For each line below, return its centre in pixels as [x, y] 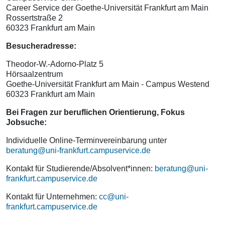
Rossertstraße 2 [34, 18]
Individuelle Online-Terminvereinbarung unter [86, 140]
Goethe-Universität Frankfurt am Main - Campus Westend [108, 84]
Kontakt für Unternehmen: [52, 197]
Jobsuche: [26, 122]
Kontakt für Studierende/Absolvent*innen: [80, 168]
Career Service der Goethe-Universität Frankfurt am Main [107, 8]
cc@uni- [114, 197]
